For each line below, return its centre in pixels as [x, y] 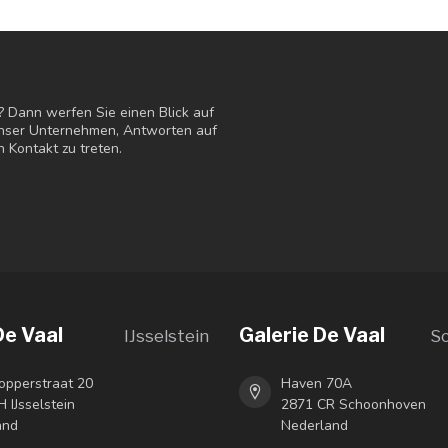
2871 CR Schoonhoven [353, 404]
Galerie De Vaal [312, 334]
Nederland [314, 425]
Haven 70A [316, 383]
